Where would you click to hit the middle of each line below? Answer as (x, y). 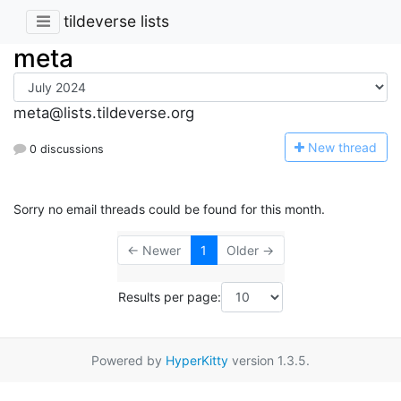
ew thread (348, 147)
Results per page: (170, 297)
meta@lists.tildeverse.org (104, 113)
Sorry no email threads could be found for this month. (169, 209)
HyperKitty (197, 360)
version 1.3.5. (269, 360)
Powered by (128, 360)
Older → (250, 251)
